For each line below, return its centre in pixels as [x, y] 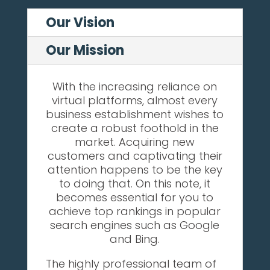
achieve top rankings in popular [135, 211]
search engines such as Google [135, 225]
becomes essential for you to [135, 197]
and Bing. [135, 239]
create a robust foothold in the [135, 128]
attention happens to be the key [135, 170]
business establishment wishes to [135, 114]
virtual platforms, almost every [135, 100]
